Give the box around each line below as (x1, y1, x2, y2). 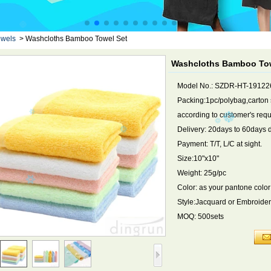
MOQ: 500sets (177, 212, 224, 221)
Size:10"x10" (177, 154, 219, 163)
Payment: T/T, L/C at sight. (177, 140, 262, 148)
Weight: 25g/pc (177, 169, 226, 177)
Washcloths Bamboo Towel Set (25, 34, 127, 43)
